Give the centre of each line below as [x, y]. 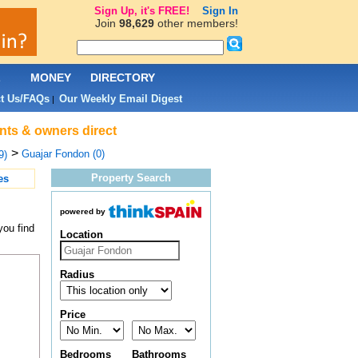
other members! [196, 23]
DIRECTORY [123, 78]
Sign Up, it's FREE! [141, 11]
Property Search [131, 178]
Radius [77, 275]
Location [81, 235]
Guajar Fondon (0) [63, 154]
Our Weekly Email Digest [120, 99]
